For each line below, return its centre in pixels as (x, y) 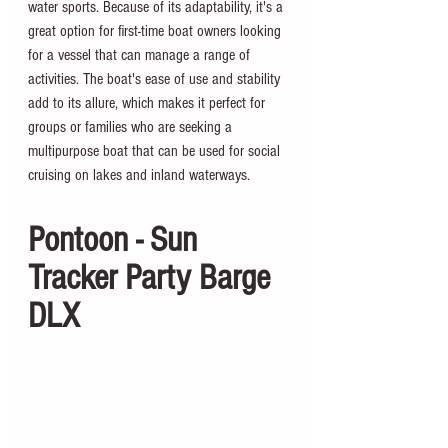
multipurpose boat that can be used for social (156, 150)
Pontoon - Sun (116, 239)
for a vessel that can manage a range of (141, 54)
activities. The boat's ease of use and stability (156, 78)
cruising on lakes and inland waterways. (139, 174)
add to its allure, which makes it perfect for (148, 102)
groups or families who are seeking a (132, 126)
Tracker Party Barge (153, 277)
